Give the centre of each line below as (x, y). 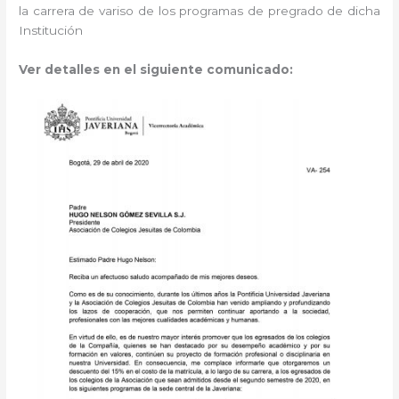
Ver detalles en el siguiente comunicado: (156, 70)
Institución (53, 31)
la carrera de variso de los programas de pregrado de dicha (199, 11)
